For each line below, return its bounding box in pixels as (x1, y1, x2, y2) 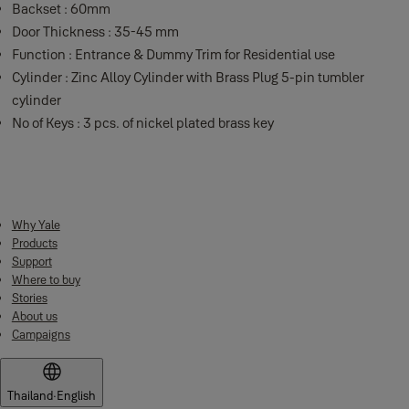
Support (11, 254, 52, 268)
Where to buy (11, 272, 80, 287)
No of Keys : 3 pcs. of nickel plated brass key (11, 114, 309, 131)
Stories (11, 290, 47, 305)
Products (11, 236, 58, 250)
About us (11, 309, 58, 323)
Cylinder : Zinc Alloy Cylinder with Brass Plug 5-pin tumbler (11, 68, 364, 86)
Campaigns (11, 327, 70, 341)
